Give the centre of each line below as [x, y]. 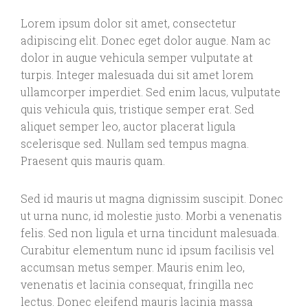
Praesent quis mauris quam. [93, 161]
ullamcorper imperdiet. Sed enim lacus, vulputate [151, 92]
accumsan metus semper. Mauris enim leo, [133, 267]
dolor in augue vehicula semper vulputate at [137, 58]
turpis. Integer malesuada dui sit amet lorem [137, 75]
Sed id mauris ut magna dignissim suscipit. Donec [152, 199]
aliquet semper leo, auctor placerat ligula [128, 126]
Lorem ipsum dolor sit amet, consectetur [129, 23]
